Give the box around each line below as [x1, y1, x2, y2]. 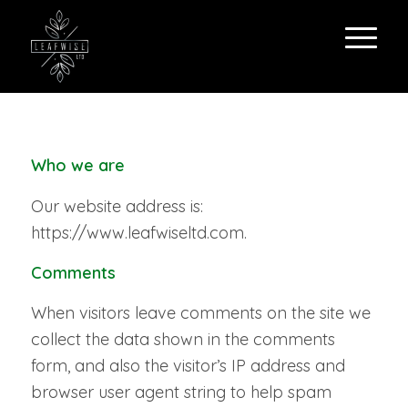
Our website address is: [30, 195, 203, 217]
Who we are [30, 155, 125, 177]
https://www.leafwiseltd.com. [30, 221, 247, 243]
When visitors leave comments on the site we [30, 302, 371, 324]
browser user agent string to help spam [30, 382, 331, 403]
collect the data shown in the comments [30, 329, 335, 351]
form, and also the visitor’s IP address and [30, 355, 345, 377]
